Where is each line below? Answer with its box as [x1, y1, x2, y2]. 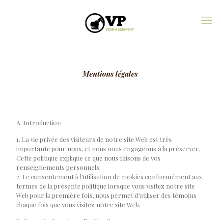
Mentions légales [82, 69, 137, 79]
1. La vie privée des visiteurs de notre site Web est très [16, 135, 172, 143]
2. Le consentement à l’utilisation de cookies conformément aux [16, 172, 202, 181]
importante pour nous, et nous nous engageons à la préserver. [16, 144, 200, 153]
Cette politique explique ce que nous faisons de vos [16, 154, 161, 162]
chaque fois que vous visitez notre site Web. [16, 200, 140, 209]
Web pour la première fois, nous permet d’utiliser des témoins [16, 191, 196, 199]
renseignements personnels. [16, 163, 101, 171]
